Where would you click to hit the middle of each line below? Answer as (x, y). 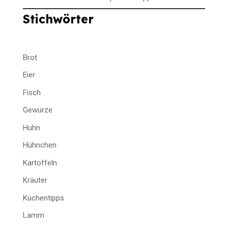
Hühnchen (39, 145)
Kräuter (35, 180)
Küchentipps (43, 198)
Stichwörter (58, 19)
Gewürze (37, 110)
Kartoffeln (40, 163)
